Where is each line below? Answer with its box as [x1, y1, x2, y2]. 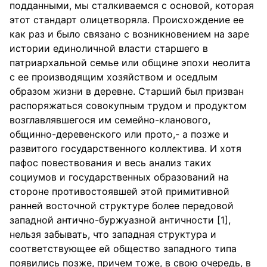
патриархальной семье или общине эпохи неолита [10, 57, 250, 69]
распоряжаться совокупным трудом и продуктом [10, 100, 247, 111]
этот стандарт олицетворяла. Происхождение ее [10, 14, 244, 26]
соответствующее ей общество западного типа [10, 243, 237, 254]
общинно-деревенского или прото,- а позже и [10, 128, 229, 140]
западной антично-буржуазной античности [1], [10, 214, 231, 226]
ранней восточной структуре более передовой [10, 200, 234, 212]
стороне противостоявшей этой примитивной [10, 185, 229, 197]
